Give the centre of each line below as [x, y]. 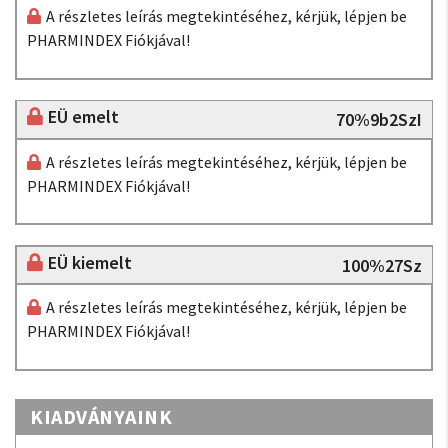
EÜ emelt [83, 116]
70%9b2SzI [378, 119]
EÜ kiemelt [89, 262]
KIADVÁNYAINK [101, 416]
